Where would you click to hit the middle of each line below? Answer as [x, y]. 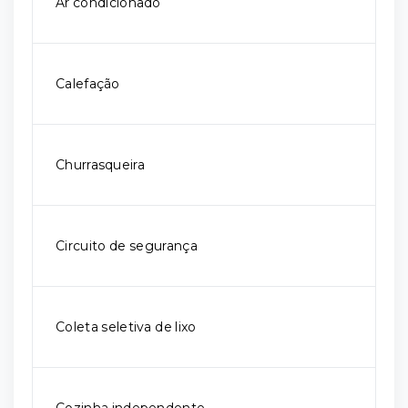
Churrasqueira [100, 165]
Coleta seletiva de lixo [126, 327]
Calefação [88, 84]
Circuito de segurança [127, 246]
